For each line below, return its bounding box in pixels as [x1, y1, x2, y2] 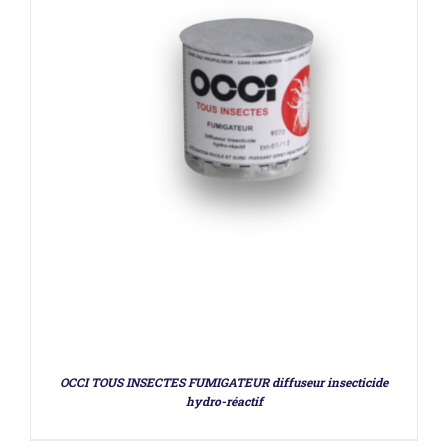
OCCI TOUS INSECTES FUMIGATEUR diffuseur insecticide [60, 374, 388, 391]
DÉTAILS [195, 313, 253, 332]
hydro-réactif [185, 393, 263, 410]
